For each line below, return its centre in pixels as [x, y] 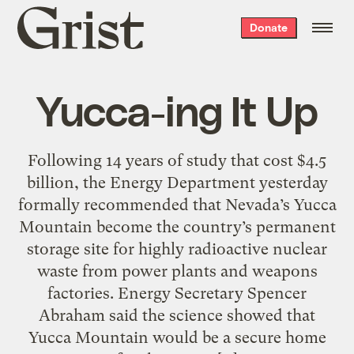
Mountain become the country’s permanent [177, 226]
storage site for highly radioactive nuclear [177, 249]
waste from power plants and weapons [177, 271]
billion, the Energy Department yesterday [177, 182]
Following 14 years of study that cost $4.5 [177, 160]
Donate [268, 27]
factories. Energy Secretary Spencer [177, 293]
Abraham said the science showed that [177, 315]
